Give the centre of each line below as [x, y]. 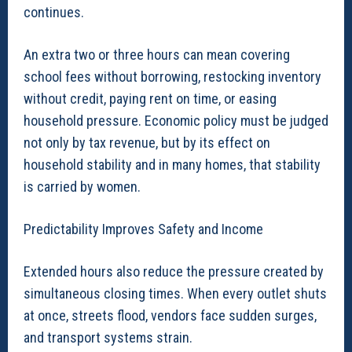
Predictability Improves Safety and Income [143, 229]
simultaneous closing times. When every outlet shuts [175, 293]
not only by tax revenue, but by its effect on [147, 142]
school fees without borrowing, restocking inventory [172, 76]
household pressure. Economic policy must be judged [176, 120]
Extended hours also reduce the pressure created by [174, 271]
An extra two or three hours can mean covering [157, 54]
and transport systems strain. [108, 337]
